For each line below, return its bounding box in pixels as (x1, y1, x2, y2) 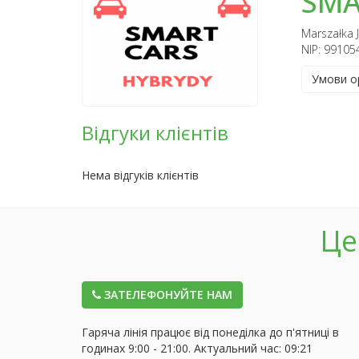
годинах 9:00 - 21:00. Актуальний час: (82, 341, 284, 356)
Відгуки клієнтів (82, 119, 228, 147)
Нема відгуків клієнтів (82, 167, 199, 184)
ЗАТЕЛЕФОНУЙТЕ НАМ (101, 287, 232, 302)
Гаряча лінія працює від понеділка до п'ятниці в (82, 325, 339, 340)
